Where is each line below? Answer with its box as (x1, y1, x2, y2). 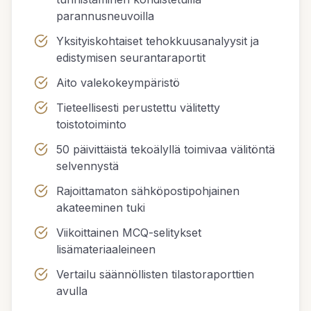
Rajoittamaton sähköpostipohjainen (56, 184, 239, 198)
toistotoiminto (56, 117, 126, 131)
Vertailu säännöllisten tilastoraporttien (56, 267, 254, 281)
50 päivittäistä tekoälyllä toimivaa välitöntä (56, 142, 275, 156)
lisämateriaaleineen (56, 242, 155, 256)
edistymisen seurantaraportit (56, 51, 205, 65)
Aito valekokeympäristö (56, 76, 180, 90)
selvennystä (56, 159, 119, 173)
